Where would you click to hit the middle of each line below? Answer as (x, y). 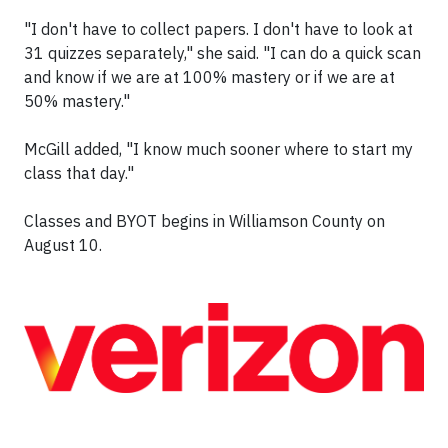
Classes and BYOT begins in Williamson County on (204, 221)
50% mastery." (77, 101)
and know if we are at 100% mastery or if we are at (209, 77)
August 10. (63, 245)
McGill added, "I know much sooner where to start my (218, 149)
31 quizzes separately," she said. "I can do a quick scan (222, 53)
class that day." (79, 173)
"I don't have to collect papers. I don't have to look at (218, 29)
